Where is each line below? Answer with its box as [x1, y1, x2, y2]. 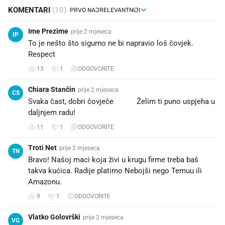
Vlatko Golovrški [28, 212, 80, 221]
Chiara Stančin [28, 85, 75, 93]
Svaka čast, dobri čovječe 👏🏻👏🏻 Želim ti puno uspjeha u [28, 96, 215, 106]
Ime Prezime [28, 27, 68, 35]
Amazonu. [28, 177, 62, 186]
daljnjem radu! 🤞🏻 [28, 107, 87, 117]
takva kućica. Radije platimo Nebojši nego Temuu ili [28, 166, 202, 175]
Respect [28, 49, 55, 59]
